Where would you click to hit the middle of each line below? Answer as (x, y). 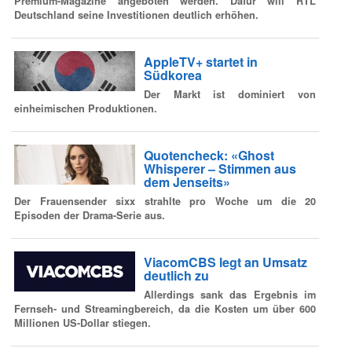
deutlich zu (176, 276)
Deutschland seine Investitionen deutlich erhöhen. (136, 15)
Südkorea (172, 75)
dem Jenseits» (187, 182)
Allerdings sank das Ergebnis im (229, 294)
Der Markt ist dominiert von (229, 94)
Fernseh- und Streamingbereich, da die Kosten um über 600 (165, 308)
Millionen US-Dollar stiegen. (82, 323)
